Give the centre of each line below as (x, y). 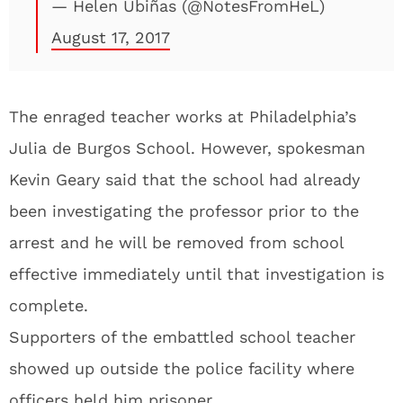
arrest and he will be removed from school (176, 242)
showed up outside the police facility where (182, 368)
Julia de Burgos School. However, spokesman (187, 148)
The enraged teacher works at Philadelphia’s (183, 116)
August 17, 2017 (111, 37)
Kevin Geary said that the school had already (184, 179)
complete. (49, 305)
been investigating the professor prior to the (184, 211)
